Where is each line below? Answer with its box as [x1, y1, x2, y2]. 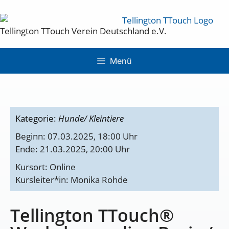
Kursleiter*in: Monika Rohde [15, 173, 128, 186]
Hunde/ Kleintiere [58, 112, 124, 124]
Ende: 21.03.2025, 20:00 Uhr [15, 143, 130, 155]
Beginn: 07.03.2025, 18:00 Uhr [15, 130, 138, 142]
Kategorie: [15, 112, 58, 124]
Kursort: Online [15, 161, 76, 173]
